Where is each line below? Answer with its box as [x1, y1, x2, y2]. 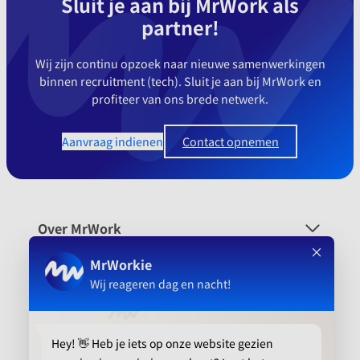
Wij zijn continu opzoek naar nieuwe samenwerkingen [35, 55, 325, 72]
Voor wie [38, 252, 93, 272]
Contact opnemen [182, 133, 279, 150]
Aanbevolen [38, 320, 111, 340]
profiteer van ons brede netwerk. [92, 90, 268, 108]
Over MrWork [38, 219, 121, 239]
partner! [141, 14, 219, 42]
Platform [38, 286, 94, 306]
